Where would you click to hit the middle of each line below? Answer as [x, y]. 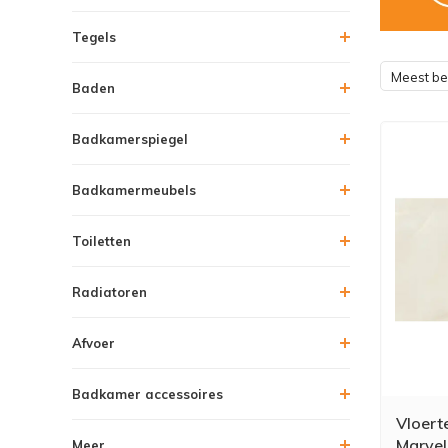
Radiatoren [109, 291]
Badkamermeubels [134, 189]
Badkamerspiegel [130, 138]
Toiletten [101, 240]
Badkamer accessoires [147, 393]
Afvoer [93, 342]
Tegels [94, 36]
